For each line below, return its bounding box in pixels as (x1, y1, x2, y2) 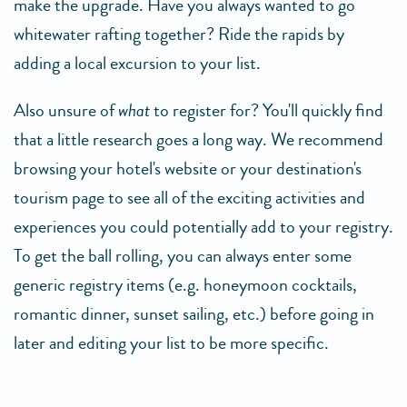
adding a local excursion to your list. (14, 50, 261, 76)
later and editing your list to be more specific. (14, 330, 329, 356)
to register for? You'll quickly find (150, 97, 383, 124)
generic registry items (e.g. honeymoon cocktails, (14, 272, 357, 298)
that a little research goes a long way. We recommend (14, 126, 383, 153)
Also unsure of (14, 97, 118, 124)
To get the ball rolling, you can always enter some (14, 243, 352, 269)
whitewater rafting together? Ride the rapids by (14, 21, 344, 47)
